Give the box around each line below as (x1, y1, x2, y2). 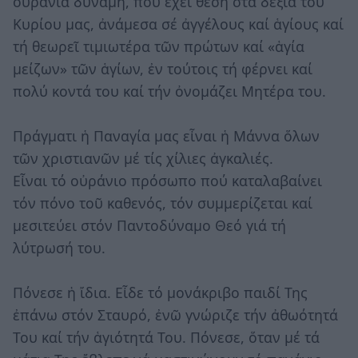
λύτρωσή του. (13, 237, 105, 257)
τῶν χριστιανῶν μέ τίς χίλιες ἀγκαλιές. (13, 148, 273, 168)
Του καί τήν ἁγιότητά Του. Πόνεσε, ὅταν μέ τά (13, 327, 320, 347)
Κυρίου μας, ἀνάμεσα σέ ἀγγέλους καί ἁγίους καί (13, 14, 344, 34)
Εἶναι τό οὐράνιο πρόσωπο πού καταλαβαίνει (13, 170, 322, 190)
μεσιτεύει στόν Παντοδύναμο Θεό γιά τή (13, 215, 286, 235)
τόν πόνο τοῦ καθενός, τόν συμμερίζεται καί (13, 193, 312, 213)
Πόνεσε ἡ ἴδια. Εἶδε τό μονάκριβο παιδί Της (13, 282, 308, 302)
